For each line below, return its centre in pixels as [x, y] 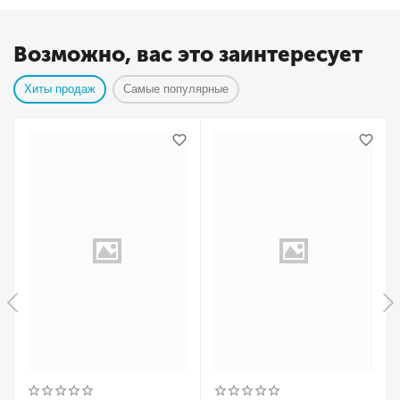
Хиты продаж [60, 89]
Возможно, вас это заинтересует [188, 54]
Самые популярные [176, 89]
